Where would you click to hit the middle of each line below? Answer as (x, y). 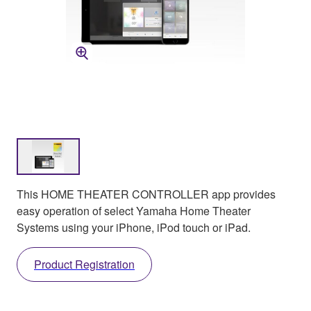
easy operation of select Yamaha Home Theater (134, 210)
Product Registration (84, 264)
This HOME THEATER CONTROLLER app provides (146, 194)
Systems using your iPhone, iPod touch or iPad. (134, 227)
